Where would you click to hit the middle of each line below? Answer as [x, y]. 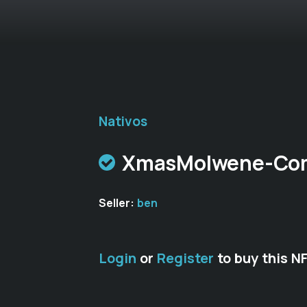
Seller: [118, 203]
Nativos [123, 121]
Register [185, 258]
